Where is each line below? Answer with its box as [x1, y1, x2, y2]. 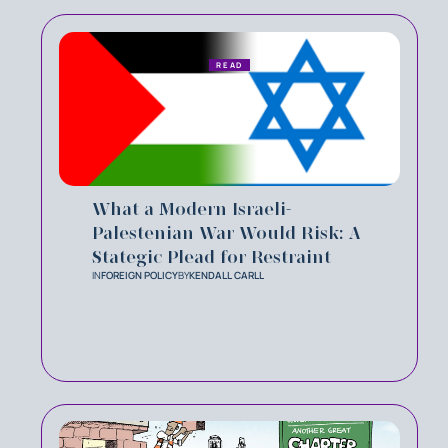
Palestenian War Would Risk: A [92, 221, 361, 244]
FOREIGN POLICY [101, 267, 178, 282]
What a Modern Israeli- [92, 197, 291, 220]
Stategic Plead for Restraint [92, 245, 331, 268]
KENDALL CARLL [189, 267, 264, 282]
